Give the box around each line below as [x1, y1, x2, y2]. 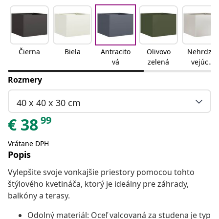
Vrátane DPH [8, 139, 49, 149]
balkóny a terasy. [8, 190, 70, 201]
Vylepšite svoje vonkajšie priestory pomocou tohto [8, 167, 195, 178]
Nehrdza [187, 47, 216, 57]
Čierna [19, 47, 40, 57]
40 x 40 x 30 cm [17, 96, 81, 109]
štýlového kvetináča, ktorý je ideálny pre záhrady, [8, 178, 189, 190]
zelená [148, 57, 169, 67]
